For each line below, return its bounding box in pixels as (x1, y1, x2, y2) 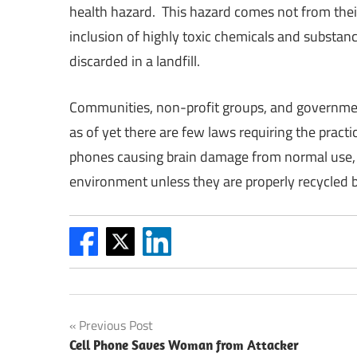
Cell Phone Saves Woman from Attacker (69, 336, 299, 354)
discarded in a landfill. (69, 50, 200, 72)
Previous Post (79, 316, 153, 335)
